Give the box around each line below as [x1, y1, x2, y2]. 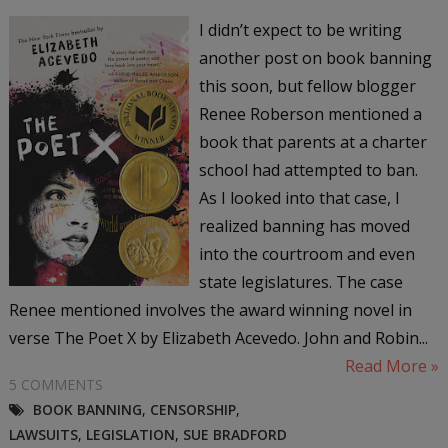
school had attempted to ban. [198, 158, 418, 181]
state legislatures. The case [198, 270, 403, 293]
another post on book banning [198, 46, 432, 69]
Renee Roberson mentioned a [198, 102, 422, 125]
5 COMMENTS [8, 374, 103, 394]
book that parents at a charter [198, 130, 427, 153]
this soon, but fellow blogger [198, 74, 416, 97]
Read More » [345, 354, 440, 377]
